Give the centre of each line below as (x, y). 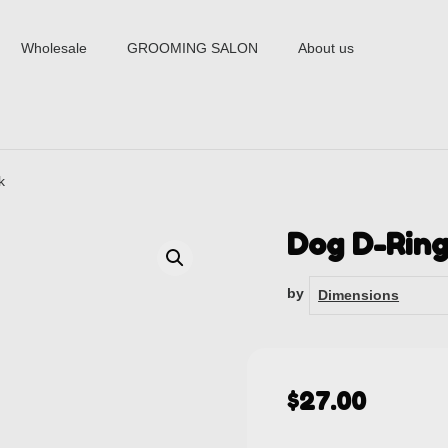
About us (326, 48)
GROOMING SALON (193, 48)
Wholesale (54, 48)
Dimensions (359, 294)
